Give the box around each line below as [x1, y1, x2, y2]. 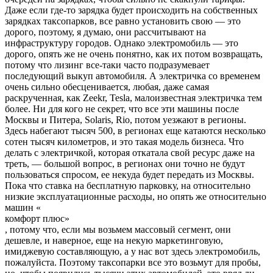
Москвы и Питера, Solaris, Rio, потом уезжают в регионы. [5, 114, 246, 125]
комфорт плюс [5, 213, 65, 224]
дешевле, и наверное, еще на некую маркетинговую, [5, 235, 223, 246]
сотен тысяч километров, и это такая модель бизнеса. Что [5, 136, 244, 147]
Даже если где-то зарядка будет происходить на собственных [5, 4, 258, 15]
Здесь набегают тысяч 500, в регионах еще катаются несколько [5, 125, 266, 136]
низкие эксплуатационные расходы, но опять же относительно [5, 191, 266, 202]
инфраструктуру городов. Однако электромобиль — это [5, 37, 238, 48]
